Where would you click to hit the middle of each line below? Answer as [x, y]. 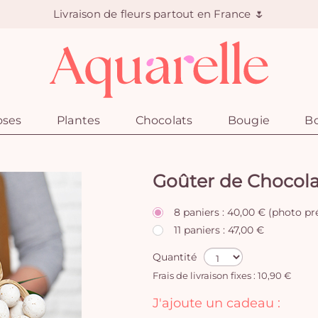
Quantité [175, 257]
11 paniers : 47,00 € [219, 230]
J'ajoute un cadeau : [216, 303]
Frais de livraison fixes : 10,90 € [222, 276]
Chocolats [164, 120]
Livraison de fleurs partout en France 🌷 [159, 14]
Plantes [78, 120]
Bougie [249, 120]
